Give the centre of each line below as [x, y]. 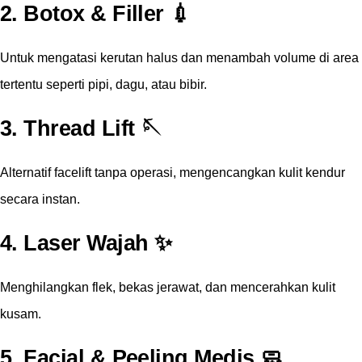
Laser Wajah [86, 244]
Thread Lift [79, 129]
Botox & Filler [94, 14]
